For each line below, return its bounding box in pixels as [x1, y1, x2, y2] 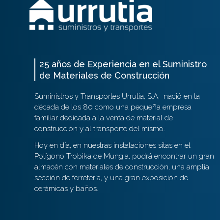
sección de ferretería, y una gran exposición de [34, 173, 188, 183]
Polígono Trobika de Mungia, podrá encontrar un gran [34, 152, 214, 161]
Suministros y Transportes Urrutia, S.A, [34, 92, 160, 101]
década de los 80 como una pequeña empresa [34, 103, 192, 112]
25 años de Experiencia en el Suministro [39, 59, 207, 70]
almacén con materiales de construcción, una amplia [34, 163, 209, 172]
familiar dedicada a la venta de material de [34, 113, 173, 123]
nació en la [163, 92, 200, 101]
